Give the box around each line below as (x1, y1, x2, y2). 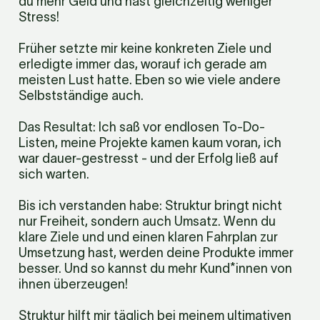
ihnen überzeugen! (19, 277, 128, 291)
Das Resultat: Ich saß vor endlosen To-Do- (19, 120, 265, 134)
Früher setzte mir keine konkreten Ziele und (19, 41, 271, 56)
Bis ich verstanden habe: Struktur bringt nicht (19, 199, 282, 213)
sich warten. (19, 167, 92, 181)
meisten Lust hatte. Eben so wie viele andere (19, 73, 281, 87)
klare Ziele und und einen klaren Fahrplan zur (19, 230, 278, 244)
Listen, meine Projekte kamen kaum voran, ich (19, 136, 281, 150)
